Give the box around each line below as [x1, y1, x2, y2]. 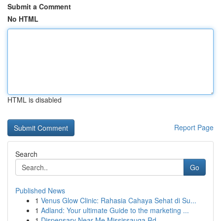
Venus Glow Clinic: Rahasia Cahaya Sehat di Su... [41, 195, 196, 205]
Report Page [174, 122, 214, 132]
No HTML [7, 14, 38, 24]
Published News [15, 185, 65, 195]
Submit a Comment [7, 1, 71, 11]
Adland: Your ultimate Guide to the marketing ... [41, 205, 189, 215]
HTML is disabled [7, 95, 62, 105]
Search [15, 149, 37, 159]
